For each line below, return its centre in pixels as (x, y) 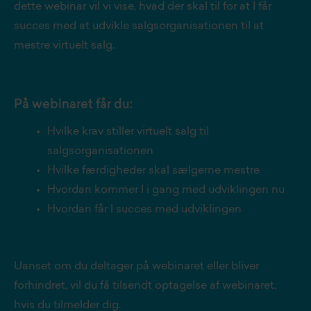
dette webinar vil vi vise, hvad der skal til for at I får (143, 7)
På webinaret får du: (73, 106)
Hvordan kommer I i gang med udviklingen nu (167, 190)
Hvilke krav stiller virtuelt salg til (128, 132)
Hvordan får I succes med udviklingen (144, 210)
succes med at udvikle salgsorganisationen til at (139, 26)
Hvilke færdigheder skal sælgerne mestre (155, 171)
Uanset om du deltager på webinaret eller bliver (136, 267)
